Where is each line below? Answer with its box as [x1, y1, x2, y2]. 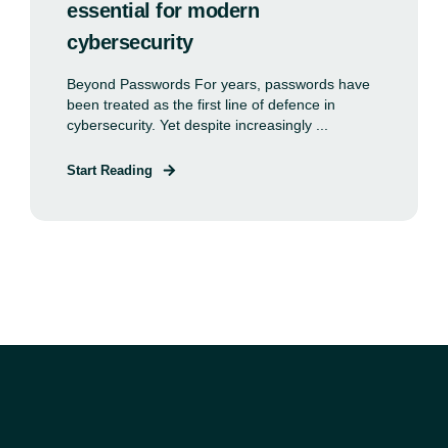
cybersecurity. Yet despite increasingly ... [66, 116, 329, 134]
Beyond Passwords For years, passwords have [66, 76, 371, 93]
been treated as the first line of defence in [66, 96, 336, 113]
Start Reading [66, 162, 153, 179]
